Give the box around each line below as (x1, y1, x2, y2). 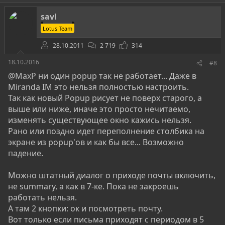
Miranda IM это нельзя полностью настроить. (8, 81, 189, 92)
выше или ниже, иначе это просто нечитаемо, (8, 103, 190, 115)
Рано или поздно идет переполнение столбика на (8, 126, 204, 137)
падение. (8, 148, 43, 159)
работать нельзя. (8, 192, 77, 203)
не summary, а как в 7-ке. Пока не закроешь (8, 181, 179, 192)
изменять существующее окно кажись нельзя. (8, 115, 191, 126)
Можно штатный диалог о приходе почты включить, (8, 170, 215, 181)
